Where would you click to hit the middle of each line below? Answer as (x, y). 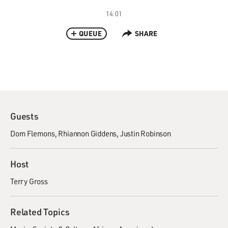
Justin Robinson (145, 133)
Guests (24, 116)
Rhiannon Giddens (88, 133)
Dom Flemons (33, 133)
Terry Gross (29, 181)
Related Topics (40, 212)
